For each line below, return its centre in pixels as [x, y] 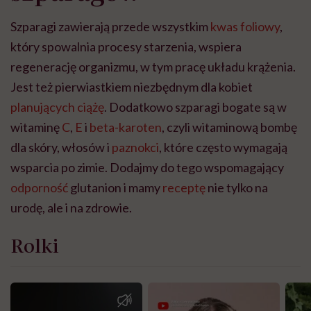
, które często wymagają [223, 148]
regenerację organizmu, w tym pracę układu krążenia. [153, 67]
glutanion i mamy [115, 188]
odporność [39, 188]
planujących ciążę [57, 107]
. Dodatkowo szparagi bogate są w [195, 107]
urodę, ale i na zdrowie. [71, 208]
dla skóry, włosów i [61, 148]
